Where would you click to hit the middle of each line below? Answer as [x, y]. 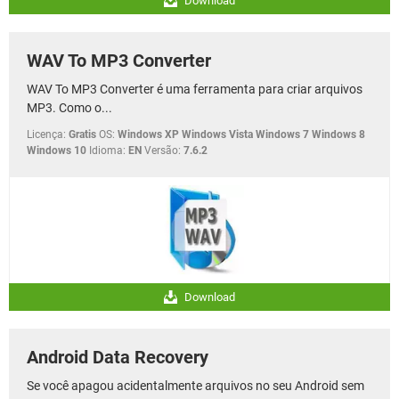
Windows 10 [57, 151]
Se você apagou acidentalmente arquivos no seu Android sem [195, 386]
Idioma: [107, 151]
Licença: [46, 135]
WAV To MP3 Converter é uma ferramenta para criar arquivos [195, 90]
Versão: [163, 151]
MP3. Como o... [69, 108]
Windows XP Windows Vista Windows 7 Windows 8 [241, 135]
